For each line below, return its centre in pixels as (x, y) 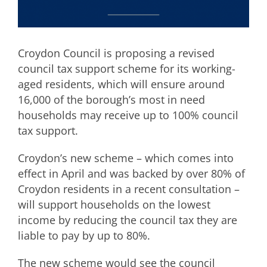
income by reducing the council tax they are (128, 220)
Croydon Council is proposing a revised (116, 53)
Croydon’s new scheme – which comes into (126, 158)
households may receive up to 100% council (128, 115)
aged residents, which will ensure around (121, 84)
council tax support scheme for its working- (127, 68)
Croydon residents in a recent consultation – (129, 189)
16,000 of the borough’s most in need (111, 99)
